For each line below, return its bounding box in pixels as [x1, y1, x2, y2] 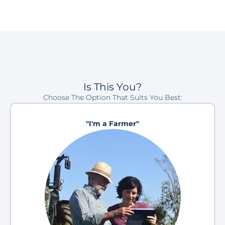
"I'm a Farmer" [86, 119, 139, 128]
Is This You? [83, 80, 142, 93]
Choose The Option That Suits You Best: [43, 92, 182, 102]
